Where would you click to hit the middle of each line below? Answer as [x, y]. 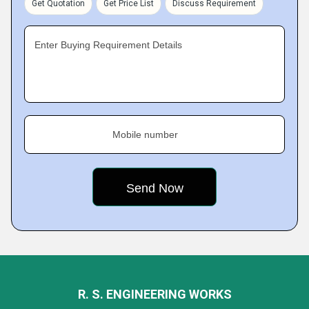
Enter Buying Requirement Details [108, 45]
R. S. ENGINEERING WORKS [154, 294]
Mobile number [145, 134]
